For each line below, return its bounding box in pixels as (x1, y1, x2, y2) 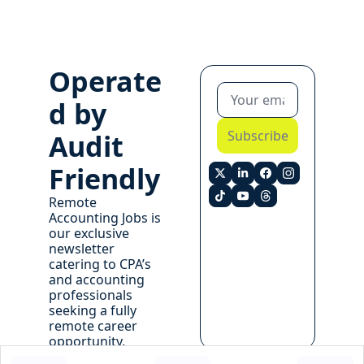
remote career (49, 317, 137, 335)
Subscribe (227, 127, 288, 145)
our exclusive (49, 224, 129, 242)
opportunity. (49, 332, 128, 350)
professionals (49, 286, 132, 304)
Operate (49, 63, 162, 100)
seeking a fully (49, 301, 136, 319)
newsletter (49, 240, 115, 258)
